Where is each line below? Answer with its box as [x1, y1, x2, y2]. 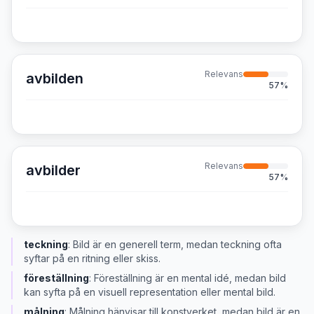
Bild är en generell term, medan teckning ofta [73, 238, 282, 250]
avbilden [26, 70, 83, 87]
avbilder [26, 162, 81, 179]
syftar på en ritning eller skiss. [24, 252, 161, 264]
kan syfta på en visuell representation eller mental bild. [24, 286, 275, 298]
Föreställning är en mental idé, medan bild [94, 272, 286, 284]
